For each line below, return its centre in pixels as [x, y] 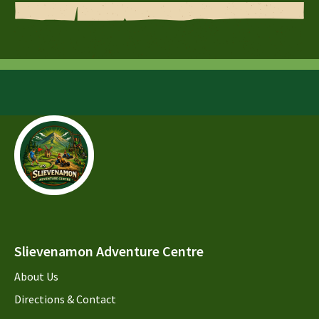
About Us [36, 276]
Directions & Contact [65, 299]
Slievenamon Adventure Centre [109, 251]
